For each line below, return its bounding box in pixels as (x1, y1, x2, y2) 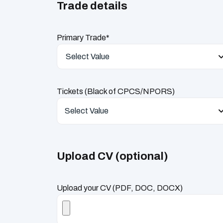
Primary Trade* (57, 33, 110, 42)
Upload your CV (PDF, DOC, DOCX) (57, 184, 183, 193)
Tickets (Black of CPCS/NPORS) (57, 87, 175, 96)
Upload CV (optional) (57, 150, 168, 163)
